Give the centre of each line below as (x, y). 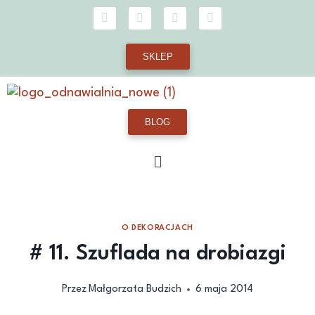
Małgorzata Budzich (135, 289)
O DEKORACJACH (157, 228)
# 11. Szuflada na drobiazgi (157, 254)
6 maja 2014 (225, 289)
